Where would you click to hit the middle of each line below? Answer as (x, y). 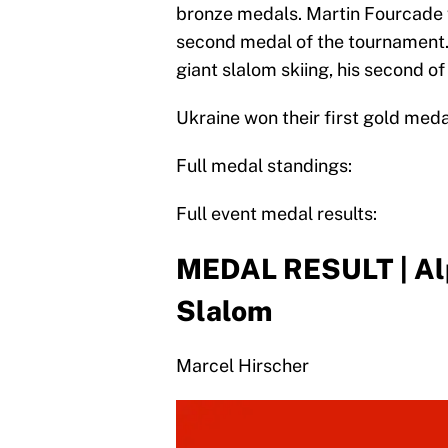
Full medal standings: (264, 166)
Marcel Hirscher (242, 366)
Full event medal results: (276, 214)
